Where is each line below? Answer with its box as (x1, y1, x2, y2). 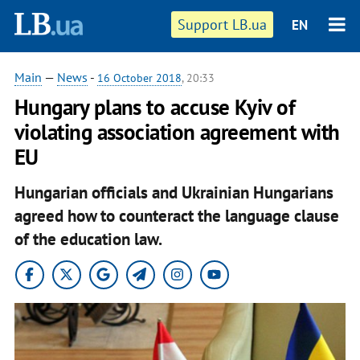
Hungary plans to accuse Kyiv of (14, 93, 296, 121)
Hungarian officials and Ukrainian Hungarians (14, 181, 333, 203)
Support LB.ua (178, 15, 268, 34)
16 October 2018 (96, 71, 182, 85)
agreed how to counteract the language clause (14, 204, 339, 227)
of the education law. (14, 227, 162, 250)
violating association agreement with (14, 118, 340, 145)
